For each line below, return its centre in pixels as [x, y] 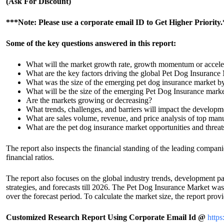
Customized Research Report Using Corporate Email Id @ [107, 217]
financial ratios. [30, 157]
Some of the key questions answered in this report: [91, 43]
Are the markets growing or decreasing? [89, 100]
